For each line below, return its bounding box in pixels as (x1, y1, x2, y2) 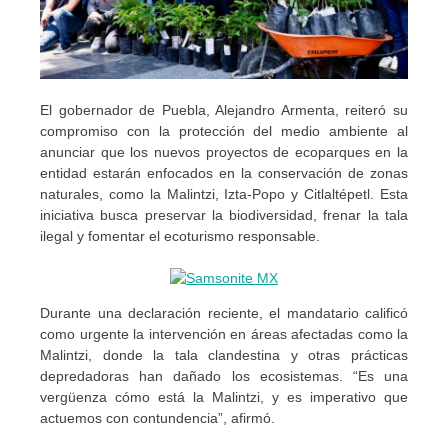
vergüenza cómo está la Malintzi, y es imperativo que (40, 389, 408, 406)
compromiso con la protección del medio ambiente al (40, 123, 408, 140)
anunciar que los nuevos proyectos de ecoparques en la (40, 144, 408, 161)
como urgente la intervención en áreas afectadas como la (40, 326, 408, 343)
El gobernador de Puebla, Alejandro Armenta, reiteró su (40, 102, 408, 119)
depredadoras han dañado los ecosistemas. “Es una (40, 368, 408, 385)
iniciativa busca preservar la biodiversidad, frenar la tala (40, 207, 408, 224)
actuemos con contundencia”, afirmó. (40, 410, 275, 427)
